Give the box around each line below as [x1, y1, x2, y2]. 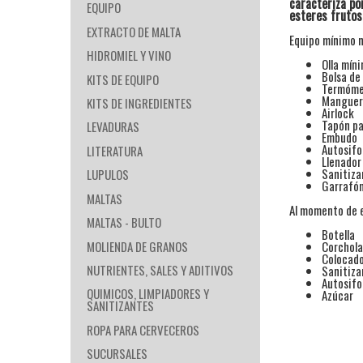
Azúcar [322, 286, 354, 305]
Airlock [322, 104, 355, 122]
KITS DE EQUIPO [86, 70, 159, 88]
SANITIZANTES [86, 297, 154, 315]
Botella [322, 225, 356, 244]
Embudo [322, 128, 358, 147]
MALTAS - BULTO [86, 213, 161, 232]
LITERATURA [86, 141, 143, 160]
